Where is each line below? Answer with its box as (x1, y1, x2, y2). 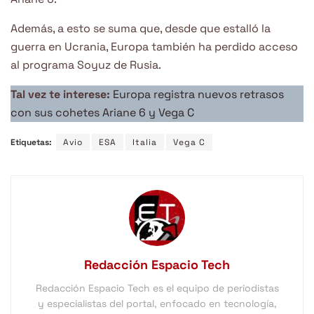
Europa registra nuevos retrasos (113, 87, 284, 102)
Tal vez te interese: (11, 87, 113, 102)
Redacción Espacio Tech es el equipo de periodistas (35, 282, 279, 295)
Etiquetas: (11, 137, 52, 149)
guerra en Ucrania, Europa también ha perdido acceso (11, 39, 298, 55)
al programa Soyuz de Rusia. (11, 57, 161, 73)
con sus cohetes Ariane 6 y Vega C (11, 105, 194, 121)
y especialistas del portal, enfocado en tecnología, (37, 297, 277, 310)
